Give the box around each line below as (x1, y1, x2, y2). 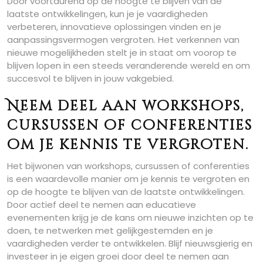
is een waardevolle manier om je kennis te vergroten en (7, 173, 249, 185)
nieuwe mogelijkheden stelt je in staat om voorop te (7, 46, 237, 59)
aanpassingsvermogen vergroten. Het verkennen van (7, 33, 240, 46)
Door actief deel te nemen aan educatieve (7, 198, 196, 211)
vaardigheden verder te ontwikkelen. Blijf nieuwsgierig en (7, 237, 252, 249)
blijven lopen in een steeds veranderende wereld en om (7, 59, 250, 72)
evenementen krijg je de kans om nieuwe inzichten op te (7, 211, 254, 224)
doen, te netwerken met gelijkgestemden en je (7, 224, 213, 237)
